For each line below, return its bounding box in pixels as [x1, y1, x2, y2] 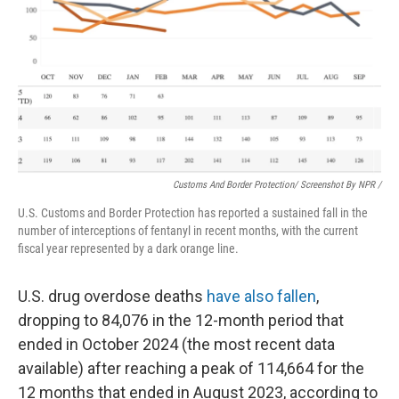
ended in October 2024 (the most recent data [18, 335, 335, 354]
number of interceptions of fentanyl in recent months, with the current [18, 224, 358, 238]
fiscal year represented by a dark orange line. [18, 241, 239, 256]
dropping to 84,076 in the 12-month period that [18, 311, 344, 330]
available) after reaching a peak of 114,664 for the [18, 359, 364, 378]
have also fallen [207, 287, 316, 305]
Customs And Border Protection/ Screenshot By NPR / [173, 179, 381, 191]
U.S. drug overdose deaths [18, 287, 207, 305]
